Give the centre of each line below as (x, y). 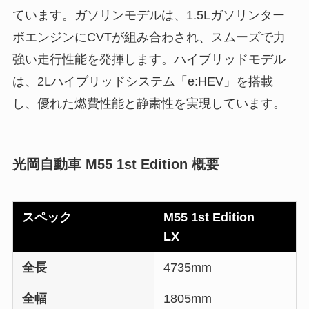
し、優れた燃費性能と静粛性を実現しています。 (149, 104)
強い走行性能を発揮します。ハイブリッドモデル (149, 60)
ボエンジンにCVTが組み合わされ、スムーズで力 (149, 38)
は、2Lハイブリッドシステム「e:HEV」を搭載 (142, 82)
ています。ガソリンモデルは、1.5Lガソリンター (148, 16)
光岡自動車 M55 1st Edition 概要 (116, 165)
